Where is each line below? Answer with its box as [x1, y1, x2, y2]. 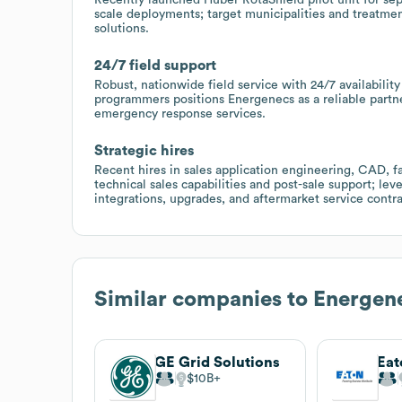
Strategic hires [94, 143, 194, 158]
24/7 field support [94, 57, 216, 73]
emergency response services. [94, 107, 266, 120]
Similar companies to [94, 288, 313, 310]
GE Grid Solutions [154, 354, 280, 370]
